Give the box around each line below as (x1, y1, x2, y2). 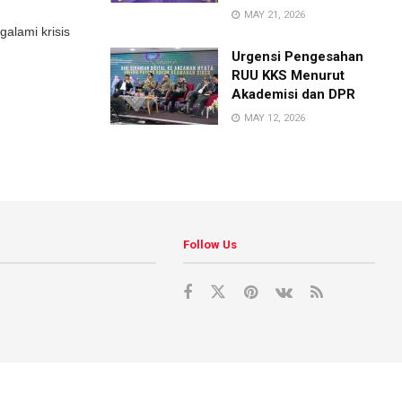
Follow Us (183, 238, 238, 251)
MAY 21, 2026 (241, 9, 306, 21)
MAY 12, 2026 (241, 112, 306, 124)
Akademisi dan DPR (232, 86, 356, 102)
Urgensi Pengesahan (232, 48, 364, 65)
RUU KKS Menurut (232, 67, 345, 83)
